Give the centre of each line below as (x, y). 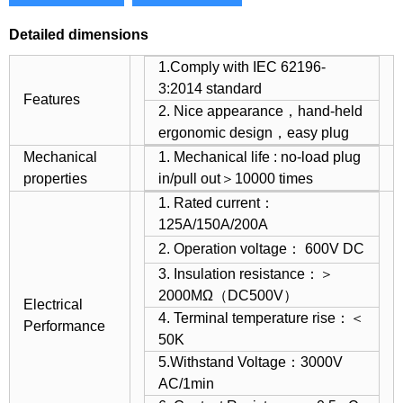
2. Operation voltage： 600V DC (261, 249)
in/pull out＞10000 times (236, 179)
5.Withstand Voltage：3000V (251, 362)
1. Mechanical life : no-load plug (260, 157)
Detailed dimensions (79, 35)
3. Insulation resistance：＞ (246, 274)
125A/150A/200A (213, 224)
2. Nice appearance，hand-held (260, 111)
